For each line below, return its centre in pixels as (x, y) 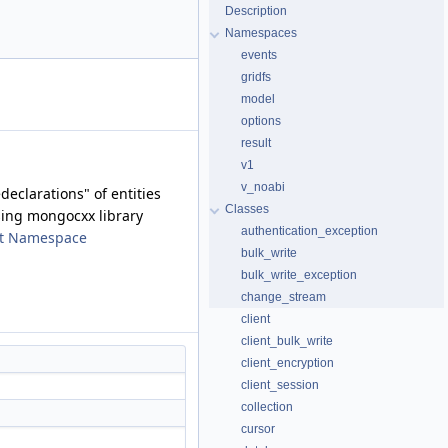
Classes (247, 209)
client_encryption (287, 363)
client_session (280, 385)
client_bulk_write (287, 341)
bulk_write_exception (299, 275)
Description (256, 11)
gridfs (256, 77)
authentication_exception (309, 231)
